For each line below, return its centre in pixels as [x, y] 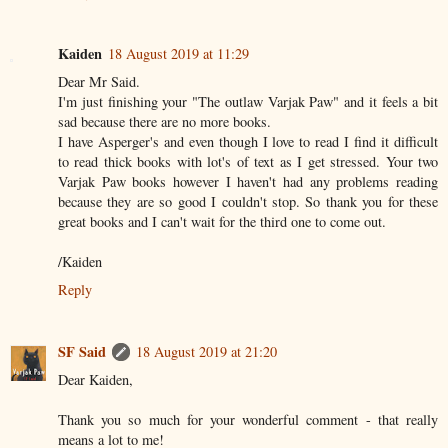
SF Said [82, 352]
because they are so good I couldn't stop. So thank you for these [248, 202]
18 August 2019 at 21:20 [206, 352]
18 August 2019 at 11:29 [178, 54]
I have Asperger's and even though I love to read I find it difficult [248, 142]
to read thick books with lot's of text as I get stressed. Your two [248, 162]
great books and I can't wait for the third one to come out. [222, 222]
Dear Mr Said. [99, 82]
